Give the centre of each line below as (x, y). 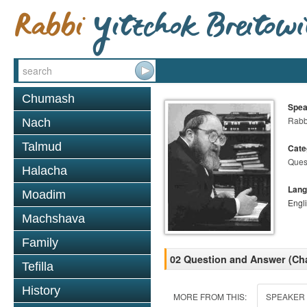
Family (40, 243)
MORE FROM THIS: (210, 296)
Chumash (48, 99)
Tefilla (38, 267)
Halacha (45, 171)
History (41, 291)
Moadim (44, 195)
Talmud (42, 147)
